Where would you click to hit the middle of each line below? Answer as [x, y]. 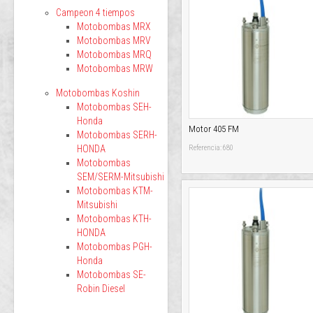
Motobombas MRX [114, 27]
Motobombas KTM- [115, 191]
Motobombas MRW [115, 68]
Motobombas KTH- [114, 219]
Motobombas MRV [114, 41]
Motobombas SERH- [117, 135]
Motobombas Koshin [98, 93]
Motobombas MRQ [114, 54]
